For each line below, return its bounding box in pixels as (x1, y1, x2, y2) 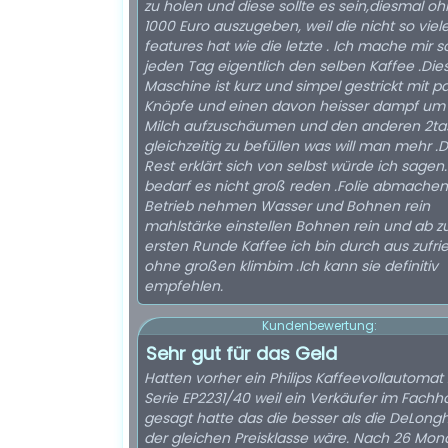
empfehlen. (144, 276, 223, 296)
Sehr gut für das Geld (146, 341, 337, 366)
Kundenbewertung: (261, 317, 377, 334)
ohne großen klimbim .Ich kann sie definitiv (144, 256, 438, 276)
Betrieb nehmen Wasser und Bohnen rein (144, 196, 430, 216)
